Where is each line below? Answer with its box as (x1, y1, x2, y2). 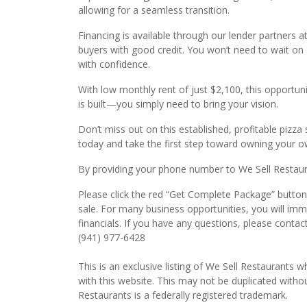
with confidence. (78, 58, 150, 71)
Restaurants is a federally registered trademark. (78, 288, 288, 302)
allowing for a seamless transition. (78, 3, 230, 16)
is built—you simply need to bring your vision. (78, 97, 278, 110)
